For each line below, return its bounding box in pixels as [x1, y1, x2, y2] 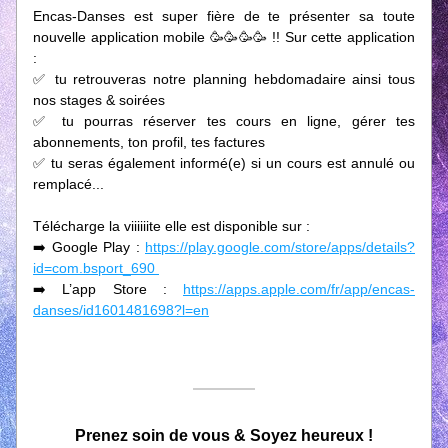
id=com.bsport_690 [33, 260, 159, 276]
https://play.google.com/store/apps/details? [145, 239, 415, 255]
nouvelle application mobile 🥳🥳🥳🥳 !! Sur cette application [33, 29, 415, 45]
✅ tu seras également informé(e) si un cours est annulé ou [33, 155, 415, 171]
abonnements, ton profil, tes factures [33, 134, 269, 150]
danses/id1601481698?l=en [33, 302, 209, 318]
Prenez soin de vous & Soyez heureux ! [75, 427, 373, 444]
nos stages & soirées [33, 92, 169, 108]
